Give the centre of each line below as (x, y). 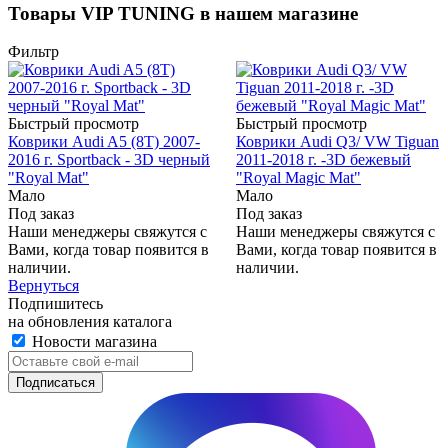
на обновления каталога (90, 322)
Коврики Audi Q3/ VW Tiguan (337, 142)
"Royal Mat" (48, 178)
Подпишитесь (55, 304)
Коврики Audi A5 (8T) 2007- (104, 142)
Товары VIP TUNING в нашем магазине (183, 13)
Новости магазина (92, 342)
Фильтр (33, 52)
